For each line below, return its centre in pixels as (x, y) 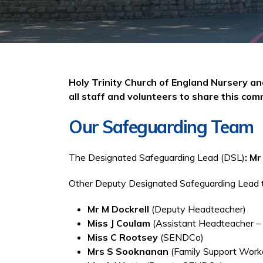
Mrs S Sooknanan (128, 251)
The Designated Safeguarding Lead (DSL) (157, 157)
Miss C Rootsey (123, 237)
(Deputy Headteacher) (199, 209)
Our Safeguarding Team (161, 127)
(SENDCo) (181, 237)
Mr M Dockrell (119, 209)
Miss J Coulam (120, 223)
